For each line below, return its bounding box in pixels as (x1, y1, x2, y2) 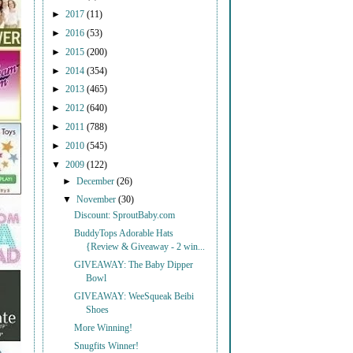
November (76, 195, 119, 206)
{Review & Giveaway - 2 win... (86, 242, 206, 253)
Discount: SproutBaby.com (74, 210, 176, 221)
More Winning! (74, 322, 133, 333)
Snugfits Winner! (74, 340, 139, 351)
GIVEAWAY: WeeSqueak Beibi (74, 291, 195, 302)
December (76, 176, 117, 187)
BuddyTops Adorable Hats (74, 229, 174, 240)
